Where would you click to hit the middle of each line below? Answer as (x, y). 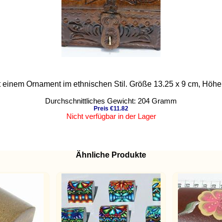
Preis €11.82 (111, 109)
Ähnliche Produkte (111, 155)
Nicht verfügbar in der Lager (111, 116)
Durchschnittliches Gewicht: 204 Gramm (111, 101)
